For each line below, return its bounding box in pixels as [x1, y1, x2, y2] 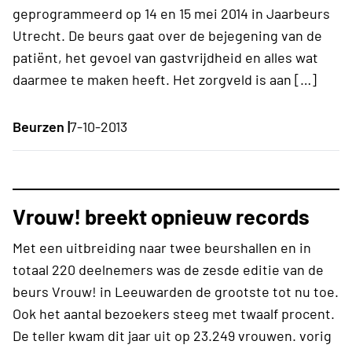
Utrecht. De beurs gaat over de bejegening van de [13, 26, 322, 44]
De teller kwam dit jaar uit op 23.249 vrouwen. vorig [13, 326, 332, 344]
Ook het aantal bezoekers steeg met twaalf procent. [13, 304, 335, 322]
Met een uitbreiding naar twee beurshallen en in [13, 238, 311, 256]
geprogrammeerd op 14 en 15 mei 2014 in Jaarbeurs [13, 4, 330, 22]
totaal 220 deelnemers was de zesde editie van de [13, 260, 324, 278]
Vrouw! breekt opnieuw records [13, 203, 310, 229]
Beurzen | [13, 117, 70, 135]
